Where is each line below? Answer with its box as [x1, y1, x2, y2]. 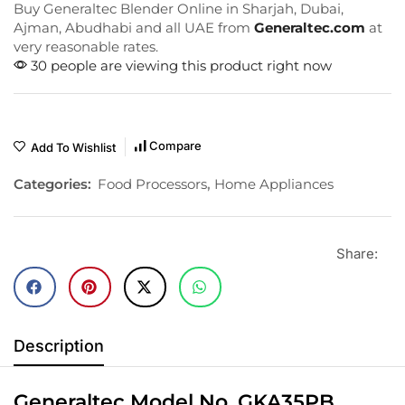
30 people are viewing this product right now [27, 56, 332, 74]
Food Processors [98, 174, 207, 193]
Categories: [14, 174, 91, 193]
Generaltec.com [254, 18, 369, 36]
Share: [336, 244, 378, 262]
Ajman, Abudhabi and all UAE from [14, 18, 254, 36]
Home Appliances [214, 174, 334, 193]
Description [14, 335, 104, 355]
